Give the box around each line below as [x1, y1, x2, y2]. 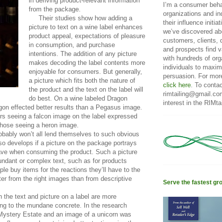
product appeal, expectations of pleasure [29, 32, 145, 40]
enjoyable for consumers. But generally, [29, 67, 142, 75]
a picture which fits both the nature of [29, 76, 135, 84]
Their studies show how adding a [29, 14, 132, 22]
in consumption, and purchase [29, 41, 115, 49]
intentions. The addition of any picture [29, 50, 137, 57]
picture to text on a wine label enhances [29, 23, 143, 31]
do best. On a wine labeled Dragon [29, 94, 127, 102]
